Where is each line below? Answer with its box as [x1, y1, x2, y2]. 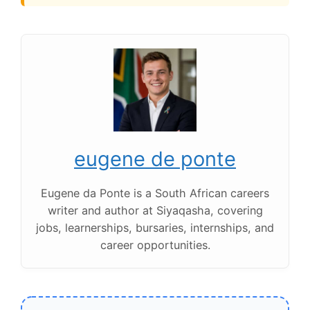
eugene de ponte [74, 146, 236, 171]
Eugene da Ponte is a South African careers [41, 185, 269, 200]
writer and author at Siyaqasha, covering [47, 203, 263, 217]
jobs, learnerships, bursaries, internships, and [36, 220, 274, 235]
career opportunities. [100, 237, 210, 252]
